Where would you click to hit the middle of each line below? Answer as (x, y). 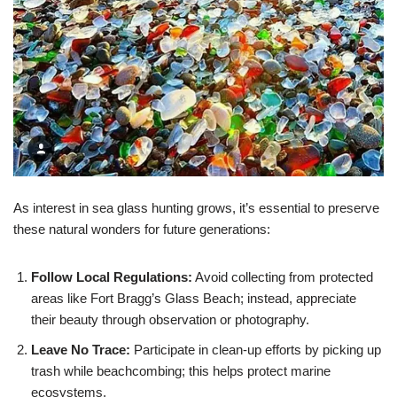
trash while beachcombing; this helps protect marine (181, 371)
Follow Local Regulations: (112, 277)
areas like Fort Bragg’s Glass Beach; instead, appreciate (194, 298)
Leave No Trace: (81, 350)
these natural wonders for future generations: (142, 229)
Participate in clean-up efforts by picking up (256, 350)
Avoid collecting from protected (283, 277)
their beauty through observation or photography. (170, 319)
